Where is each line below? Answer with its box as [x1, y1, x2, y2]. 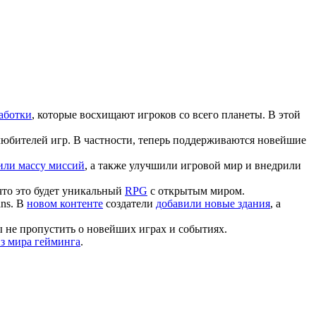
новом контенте [27, 197, 103, 209]
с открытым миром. [147, 184, 245, 197]
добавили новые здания [156, 197, 270, 209]
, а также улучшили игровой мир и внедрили [85, 159, 301, 171]
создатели [103, 197, 156, 209]
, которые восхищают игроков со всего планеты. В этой [32, 108, 300, 121]
